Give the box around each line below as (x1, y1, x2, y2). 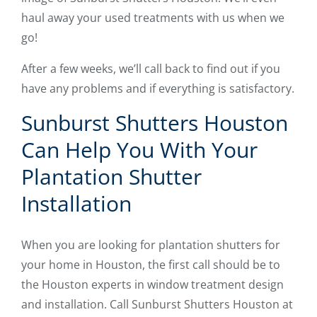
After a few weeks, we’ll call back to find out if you (21, 60, 280, 76)
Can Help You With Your (21, 134, 258, 164)
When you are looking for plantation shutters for (21, 236, 280, 253)
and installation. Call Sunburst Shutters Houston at (21, 296, 293, 312)
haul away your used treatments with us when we (21, 9, 284, 25)
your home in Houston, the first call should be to (21, 256, 280, 272)
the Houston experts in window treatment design (21, 276, 284, 292)
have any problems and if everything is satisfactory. (21, 80, 294, 96)
